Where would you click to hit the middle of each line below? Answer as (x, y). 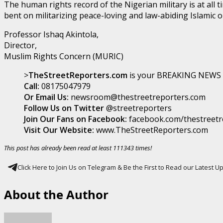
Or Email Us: (46, 97)
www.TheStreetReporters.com (151, 130)
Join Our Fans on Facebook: (75, 119)
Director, (20, 45)
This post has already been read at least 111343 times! (78, 148)
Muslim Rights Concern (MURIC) (64, 56)
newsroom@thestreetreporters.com (137, 97)
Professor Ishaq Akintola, (51, 34)
